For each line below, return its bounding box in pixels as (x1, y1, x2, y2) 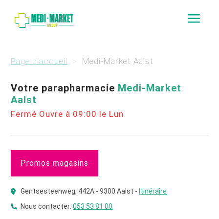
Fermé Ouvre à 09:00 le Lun (11, 109, 124, 119)
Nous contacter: (21, 202, 73, 210)
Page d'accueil (11, 56, 68, 66)
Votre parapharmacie (11, 82, 118, 94)
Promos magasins (21, 158, 89, 168)
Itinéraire (139, 187, 167, 195)
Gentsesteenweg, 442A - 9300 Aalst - (21, 187, 139, 195)
